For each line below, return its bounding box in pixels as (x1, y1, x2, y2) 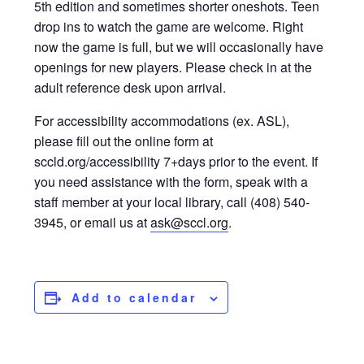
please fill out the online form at (34, 132, 214, 151)
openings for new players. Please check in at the (34, 58, 313, 77)
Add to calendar (71, 289, 197, 306)
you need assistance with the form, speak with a (34, 172, 309, 192)
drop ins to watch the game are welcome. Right (34, 17, 304, 37)
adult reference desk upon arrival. (34, 78, 227, 97)
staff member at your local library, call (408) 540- (34, 193, 310, 212)
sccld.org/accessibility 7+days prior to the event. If (34, 152, 318, 171)
